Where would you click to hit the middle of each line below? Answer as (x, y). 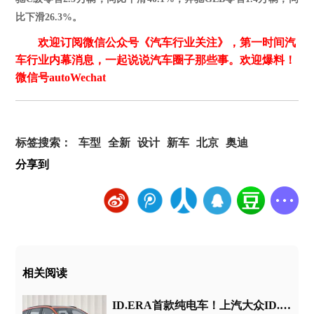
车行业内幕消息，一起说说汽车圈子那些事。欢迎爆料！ (156, 60)
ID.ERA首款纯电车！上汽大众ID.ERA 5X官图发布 (286, 306)
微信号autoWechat (61, 78)
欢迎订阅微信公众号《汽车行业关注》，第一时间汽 (167, 43)
